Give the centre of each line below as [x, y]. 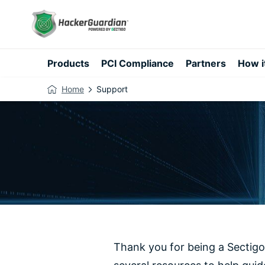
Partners [206, 64]
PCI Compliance [138, 64]
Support [112, 89]
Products [68, 64]
